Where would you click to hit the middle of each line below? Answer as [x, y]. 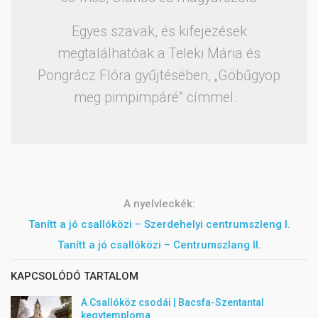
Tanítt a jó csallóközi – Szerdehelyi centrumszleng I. [159, 224]
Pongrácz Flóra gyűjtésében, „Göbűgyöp [159, 75]
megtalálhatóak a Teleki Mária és [159, 53]
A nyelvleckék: [159, 203]
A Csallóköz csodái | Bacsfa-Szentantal [172, 302]
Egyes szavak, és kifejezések [159, 31]
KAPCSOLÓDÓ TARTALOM [75, 276]
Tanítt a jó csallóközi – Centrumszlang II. [159, 245]
